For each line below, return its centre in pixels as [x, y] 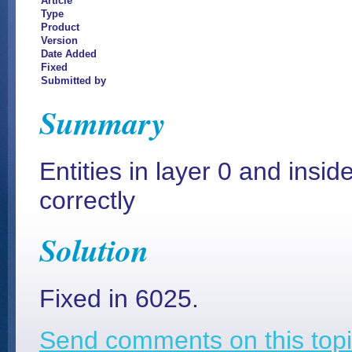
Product [60, 27]
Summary [103, 123]
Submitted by [73, 81]
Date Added [69, 54]
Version [59, 40]
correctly [87, 200]
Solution [94, 250]
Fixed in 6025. [119, 299]
